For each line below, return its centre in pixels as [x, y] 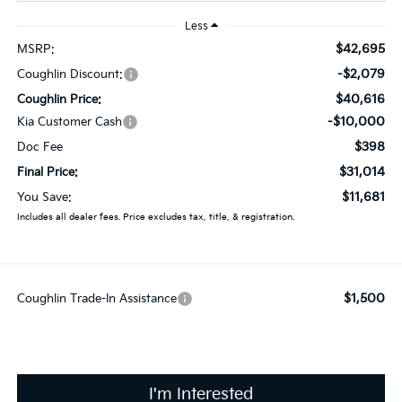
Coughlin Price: [59, 100]
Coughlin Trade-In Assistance [96, 299]
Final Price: [47, 173]
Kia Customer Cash [69, 122]
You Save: [44, 198]
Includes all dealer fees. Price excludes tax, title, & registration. [155, 218]
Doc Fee [39, 148]
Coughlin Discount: [70, 75]
